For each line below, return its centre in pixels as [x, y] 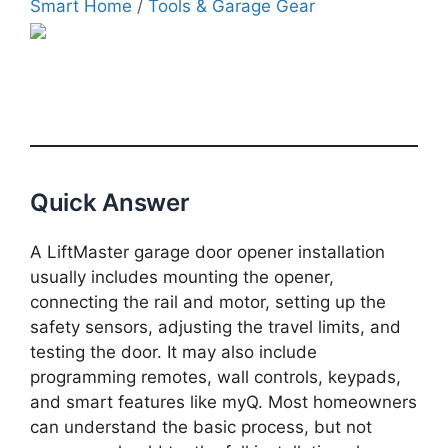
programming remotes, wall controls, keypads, [215, 376]
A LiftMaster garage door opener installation [207, 251]
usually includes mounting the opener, [182, 276]
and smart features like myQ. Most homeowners [223, 401]
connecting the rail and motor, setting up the [208, 301]
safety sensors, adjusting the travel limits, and [215, 326]
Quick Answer [110, 202]
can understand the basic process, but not [201, 426]
